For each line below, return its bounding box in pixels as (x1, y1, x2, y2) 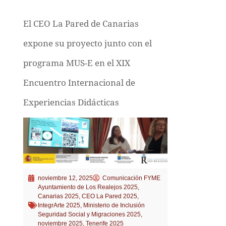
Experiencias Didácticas (23, 97, 119, 107)
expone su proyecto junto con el (23, 38, 152, 48)
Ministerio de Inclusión (83, 201, 145, 209)
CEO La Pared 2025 (81, 192, 137, 200)
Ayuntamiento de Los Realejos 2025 (37, 183, 138, 191)
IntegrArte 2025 (37, 201, 80, 209)
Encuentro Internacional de (23, 77, 135, 88)
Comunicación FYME (102, 174, 160, 182)
